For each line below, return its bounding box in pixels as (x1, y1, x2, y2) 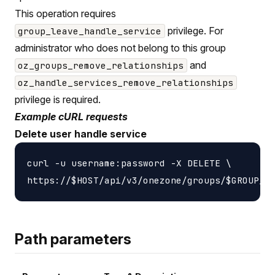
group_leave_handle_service (18, 25, 162, 37)
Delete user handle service (15, 127, 147, 140)
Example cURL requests (15, 110, 128, 123)
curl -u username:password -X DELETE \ (27, 157, 231, 169)
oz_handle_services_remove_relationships (18, 76, 234, 88)
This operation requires (15, 7, 116, 20)
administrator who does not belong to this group (15, 41, 226, 54)
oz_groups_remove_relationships (18, 59, 184, 71)
